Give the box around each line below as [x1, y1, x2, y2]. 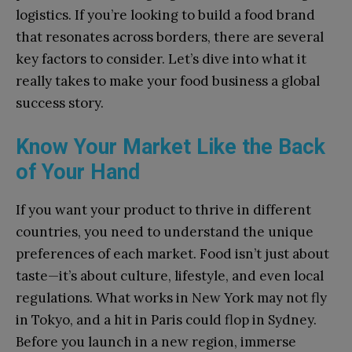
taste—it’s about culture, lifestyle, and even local [16, 267, 324, 285]
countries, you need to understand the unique [16, 223, 313, 241]
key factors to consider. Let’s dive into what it [16, 49, 306, 68]
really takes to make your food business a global [16, 71, 320, 90]
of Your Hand [16, 159, 140, 185]
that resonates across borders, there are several [16, 27, 324, 46]
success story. [16, 93, 104, 112]
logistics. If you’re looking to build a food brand [16, 5, 315, 24]
